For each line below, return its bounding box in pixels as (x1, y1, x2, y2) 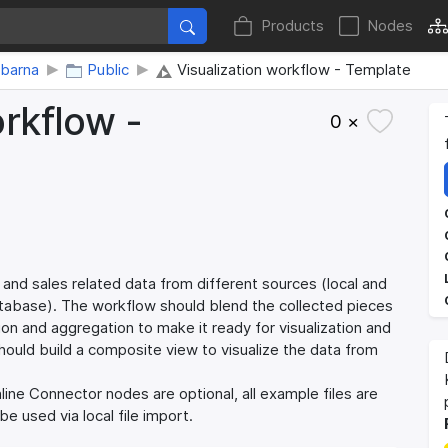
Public (87, 60, 129, 79)
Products (261, 16, 325, 36)
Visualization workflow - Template (177, 60, 411, 79)
